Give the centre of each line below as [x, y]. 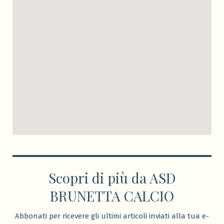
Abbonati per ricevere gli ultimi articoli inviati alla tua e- [112, 216]
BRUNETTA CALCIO [112, 195]
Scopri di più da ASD [112, 177]
